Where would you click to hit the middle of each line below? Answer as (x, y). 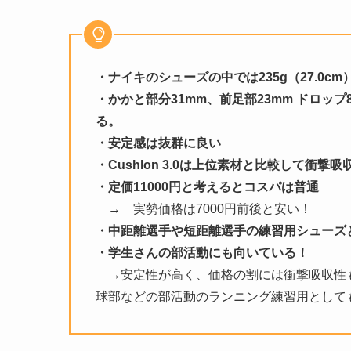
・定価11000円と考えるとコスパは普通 (207, 186)
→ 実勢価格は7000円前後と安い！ (204, 208)
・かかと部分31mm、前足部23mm (194, 99)
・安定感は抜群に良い (158, 143)
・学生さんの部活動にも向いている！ (202, 252)
